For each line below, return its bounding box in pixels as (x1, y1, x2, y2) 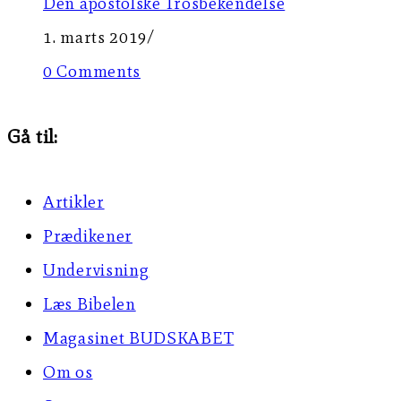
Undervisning (43, 259, 149, 280)
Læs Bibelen (43, 293, 136, 314)
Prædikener (43, 225, 132, 246)
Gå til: (7, 124, 58, 149)
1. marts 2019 (43, 26, 149, 47)
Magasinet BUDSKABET (43, 327, 235, 348)
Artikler (43, 191, 105, 212)
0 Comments (43, 60, 141, 81)
